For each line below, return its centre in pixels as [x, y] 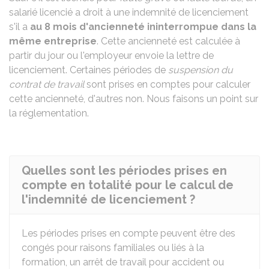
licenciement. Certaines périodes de [89, 70]
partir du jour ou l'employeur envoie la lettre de [111, 56]
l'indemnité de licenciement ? [108, 199]
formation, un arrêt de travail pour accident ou [123, 262]
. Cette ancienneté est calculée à [168, 41]
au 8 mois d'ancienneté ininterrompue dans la [143, 27]
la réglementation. [49, 113]
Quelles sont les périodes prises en [124, 171]
